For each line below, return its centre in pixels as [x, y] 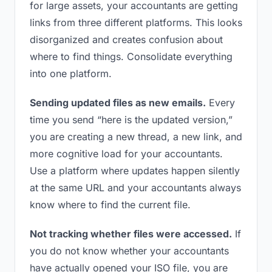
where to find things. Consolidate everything [131, 56]
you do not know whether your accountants [129, 251]
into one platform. [71, 73]
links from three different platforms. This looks [136, 22]
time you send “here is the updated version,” [131, 120]
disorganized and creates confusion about [126, 39]
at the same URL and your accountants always [135, 188]
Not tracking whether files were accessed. [131, 234]
